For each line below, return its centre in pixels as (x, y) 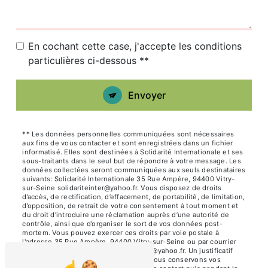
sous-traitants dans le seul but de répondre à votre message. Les (132, 161)
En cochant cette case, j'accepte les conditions (135, 46)
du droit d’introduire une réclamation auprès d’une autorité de (126, 215)
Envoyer (147, 95)
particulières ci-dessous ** (89, 61)
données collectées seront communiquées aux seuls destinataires (134, 170)
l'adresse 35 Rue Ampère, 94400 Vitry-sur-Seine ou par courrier (130, 242)
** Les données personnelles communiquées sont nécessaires (128, 134)
